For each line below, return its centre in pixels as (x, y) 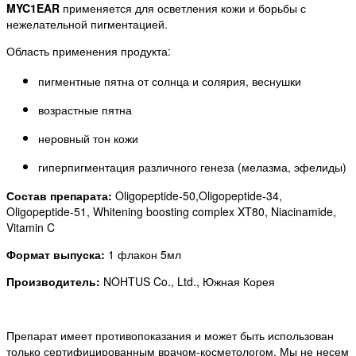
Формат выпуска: (56, 255)
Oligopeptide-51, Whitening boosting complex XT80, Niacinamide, (171, 212)
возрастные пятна (85, 110)
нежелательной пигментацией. (87, 24)
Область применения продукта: (90, 51)
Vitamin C (31, 228)
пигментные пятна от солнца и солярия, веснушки (170, 81)
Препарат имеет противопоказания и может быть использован (170, 336)
